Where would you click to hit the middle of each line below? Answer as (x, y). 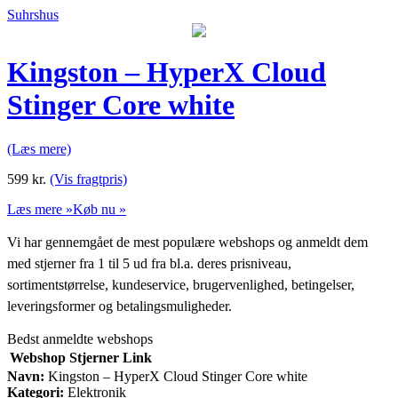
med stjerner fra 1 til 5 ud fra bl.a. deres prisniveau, (149, 263)
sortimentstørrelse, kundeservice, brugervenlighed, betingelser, (181, 284)
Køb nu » (99, 209)
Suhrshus (33, 15)
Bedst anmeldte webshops (80, 338)
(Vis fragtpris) (88, 179)
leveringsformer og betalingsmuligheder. (119, 306)
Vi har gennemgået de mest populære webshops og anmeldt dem (187, 242)
